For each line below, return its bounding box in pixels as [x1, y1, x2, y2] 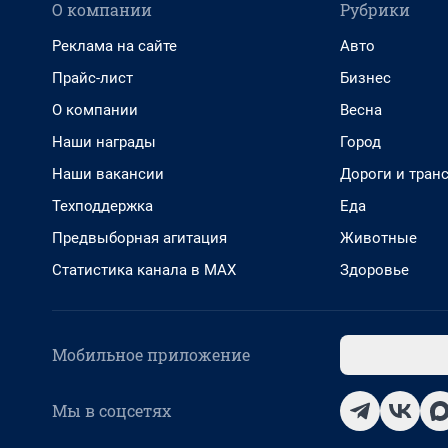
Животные [340, 228, 417, 247]
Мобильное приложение [52, 343, 250, 365]
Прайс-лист [52, 68, 133, 87]
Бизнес [340, 68, 391, 87]
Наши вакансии [52, 164, 164, 183]
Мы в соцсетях [52, 399, 171, 421]
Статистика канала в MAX [52, 260, 236, 279]
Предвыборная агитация [52, 228, 227, 247]
